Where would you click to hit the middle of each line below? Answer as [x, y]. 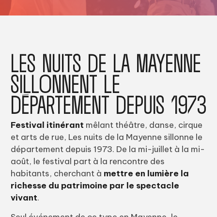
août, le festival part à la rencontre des [87, 161]
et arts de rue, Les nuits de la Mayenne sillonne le [106, 137]
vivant [24, 198]
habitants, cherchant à [57, 173]
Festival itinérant [47, 125]
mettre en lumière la [146, 173]
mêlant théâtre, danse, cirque [143, 125]
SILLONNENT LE [65, 83]
